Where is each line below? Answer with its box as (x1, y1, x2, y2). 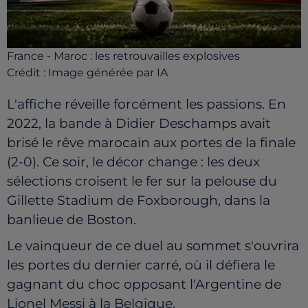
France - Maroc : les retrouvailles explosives (7, 49, 240, 63)
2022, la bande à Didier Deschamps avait (7, 115, 271, 131)
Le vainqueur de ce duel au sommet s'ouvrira (7, 237, 299, 254)
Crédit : (7, 65, 48, 79)
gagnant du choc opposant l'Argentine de (7, 276, 281, 292)
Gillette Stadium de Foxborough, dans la (7, 192, 270, 208)
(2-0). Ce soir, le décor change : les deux (7, 153, 260, 170)
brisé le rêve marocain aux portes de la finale (7, 134, 296, 151)
